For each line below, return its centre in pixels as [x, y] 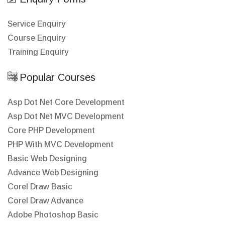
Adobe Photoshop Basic [53, 215]
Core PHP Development [51, 130]
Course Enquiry [36, 38]
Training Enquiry [38, 52]
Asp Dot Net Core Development [66, 102]
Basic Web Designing [47, 158]
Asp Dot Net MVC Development [66, 116]
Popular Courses [58, 77]
